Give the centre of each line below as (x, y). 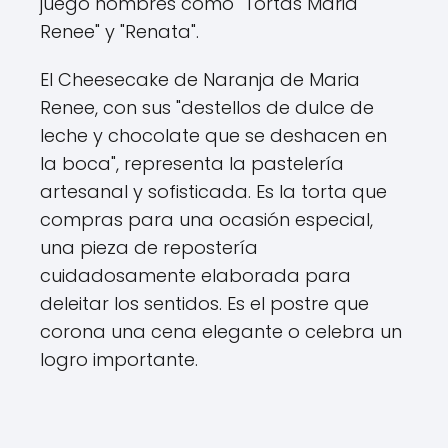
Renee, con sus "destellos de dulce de (207, 107)
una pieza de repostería (149, 247)
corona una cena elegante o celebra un (221, 331)
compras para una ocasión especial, (206, 219)
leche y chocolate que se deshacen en (213, 135)
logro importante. (119, 359)
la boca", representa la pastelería (192, 163)
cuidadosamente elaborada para (195, 275)
